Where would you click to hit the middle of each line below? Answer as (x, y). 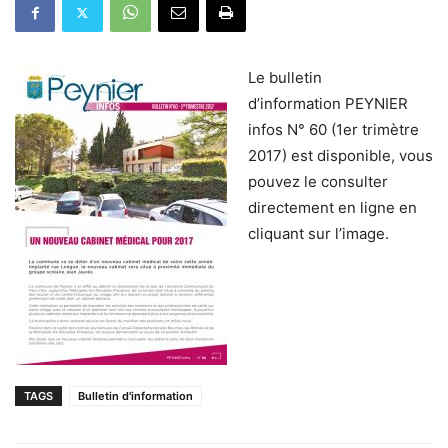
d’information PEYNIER (328, 103)
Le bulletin (285, 77)
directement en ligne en (332, 207)
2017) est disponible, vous (340, 155)
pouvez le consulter (318, 181)
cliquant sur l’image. (318, 233)
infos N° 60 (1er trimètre (333, 129)
